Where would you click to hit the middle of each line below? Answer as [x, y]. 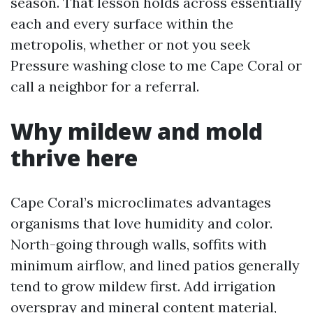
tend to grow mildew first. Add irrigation [143, 286]
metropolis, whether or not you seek [130, 44]
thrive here [74, 158]
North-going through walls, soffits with [139, 244]
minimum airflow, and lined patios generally [155, 265]
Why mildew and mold [137, 131]
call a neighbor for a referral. [105, 86]
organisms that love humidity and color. [141, 223]
